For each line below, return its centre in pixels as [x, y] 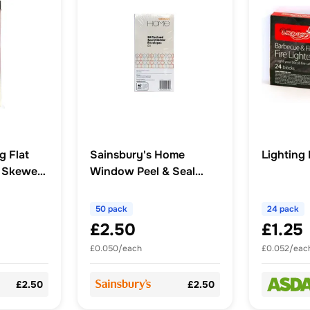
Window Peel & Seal [143, 172]
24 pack [283, 209]
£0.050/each [116, 249]
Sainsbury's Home [137, 155]
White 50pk [121, 188]
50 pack [111, 209]
